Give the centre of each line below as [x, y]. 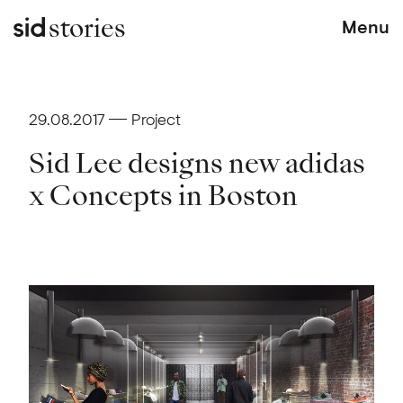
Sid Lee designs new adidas [197, 164]
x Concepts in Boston [163, 197]
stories [87, 29]
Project [156, 119]
